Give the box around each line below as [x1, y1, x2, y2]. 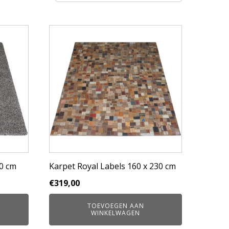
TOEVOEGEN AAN [87, 201, 144, 210]
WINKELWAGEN [91, 209, 140, 217]
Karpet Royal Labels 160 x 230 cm [49, 161, 176, 172]
